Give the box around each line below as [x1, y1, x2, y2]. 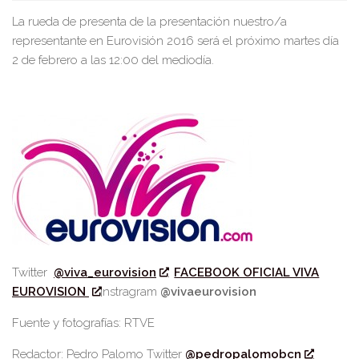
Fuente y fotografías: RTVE [12, 316, 155, 331]
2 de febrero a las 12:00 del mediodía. [12, 53, 214, 68]
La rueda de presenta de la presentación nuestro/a [12, 14, 287, 30]
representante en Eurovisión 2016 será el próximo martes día [12, 34, 339, 49]
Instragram [100, 284, 161, 300]
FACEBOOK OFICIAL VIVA [174, 265, 320, 280]
